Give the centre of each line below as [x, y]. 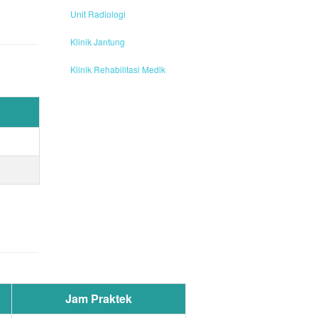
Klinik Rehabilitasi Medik [117, 69]
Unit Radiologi [98, 13]
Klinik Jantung [97, 41]
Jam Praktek [99, 298]
